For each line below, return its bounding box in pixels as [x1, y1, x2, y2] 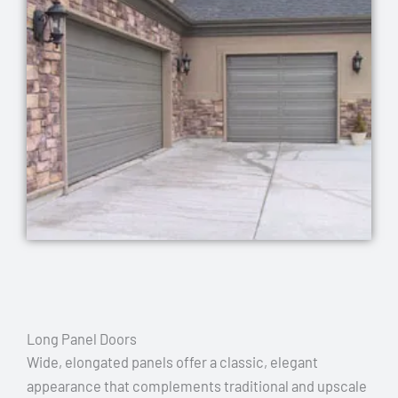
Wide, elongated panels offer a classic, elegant [27, 354, 318, 371]
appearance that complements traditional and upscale [27, 378, 367, 395]
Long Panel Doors [27, 330, 137, 348]
